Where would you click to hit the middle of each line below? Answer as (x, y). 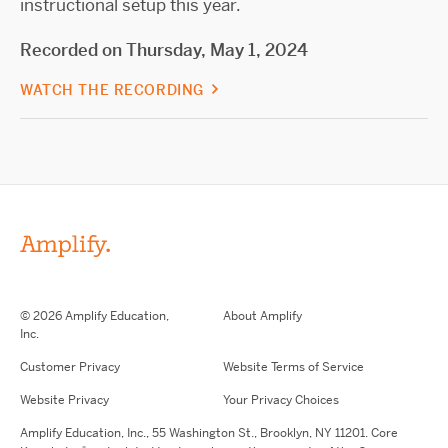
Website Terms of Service (293, 367)
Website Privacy (64, 400)
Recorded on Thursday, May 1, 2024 (164, 49)
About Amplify (262, 316)
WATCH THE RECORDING (114, 89)
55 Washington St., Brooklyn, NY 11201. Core (273, 433)
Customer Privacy (70, 367)
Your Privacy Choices (280, 400)
